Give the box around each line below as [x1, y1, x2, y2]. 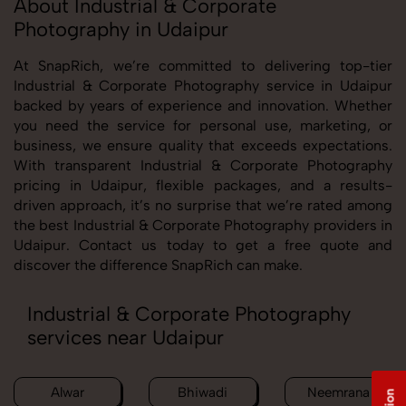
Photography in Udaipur [14, 16, 228, 42]
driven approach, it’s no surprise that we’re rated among [14, 196, 392, 214]
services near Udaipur [27, 324, 224, 350]
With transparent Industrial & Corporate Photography [14, 156, 392, 174]
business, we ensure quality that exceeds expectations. [14, 136, 392, 154]
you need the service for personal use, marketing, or [14, 116, 392, 134]
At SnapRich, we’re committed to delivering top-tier [14, 56, 392, 74]
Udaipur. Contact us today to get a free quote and [14, 236, 392, 254]
